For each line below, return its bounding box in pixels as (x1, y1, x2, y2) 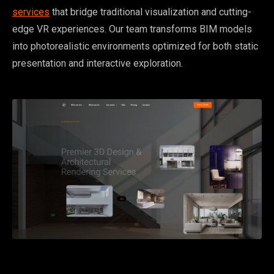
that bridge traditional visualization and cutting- (50, 6, 251, 18)
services (12, 6, 50, 18)
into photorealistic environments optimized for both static (12, 40, 258, 52)
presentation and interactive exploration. (12, 57, 183, 69)
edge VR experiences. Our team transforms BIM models (12, 23, 252, 35)
